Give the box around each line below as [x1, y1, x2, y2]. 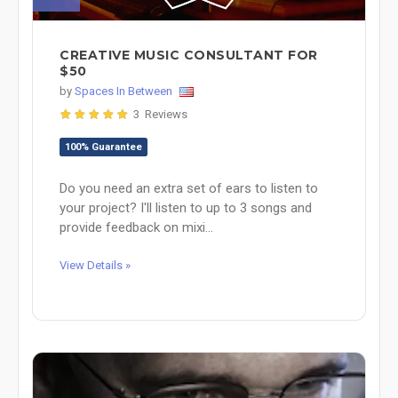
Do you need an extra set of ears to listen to [60, 179, 318, 196]
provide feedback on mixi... [60, 219, 213, 235]
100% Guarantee [65, 140, 142, 153]
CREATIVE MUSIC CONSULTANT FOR [60, 46, 318, 63]
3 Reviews [133, 107, 187, 121]
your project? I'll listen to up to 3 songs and [60, 199, 312, 216]
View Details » [60, 258, 131, 272]
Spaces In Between [75, 84, 172, 98]
